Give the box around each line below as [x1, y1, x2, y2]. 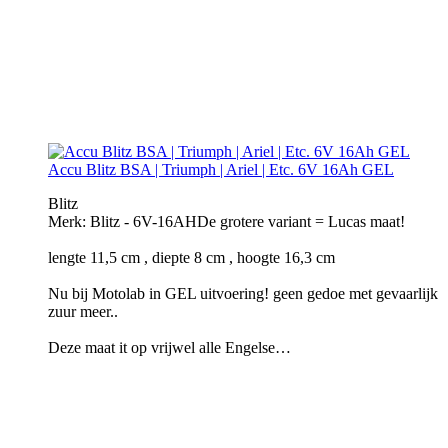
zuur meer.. [48, 303, 118, 321]
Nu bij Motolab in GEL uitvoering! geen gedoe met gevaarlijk [48, 285, 438, 303]
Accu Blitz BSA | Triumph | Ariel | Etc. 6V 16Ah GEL [48, 161, 394, 179]
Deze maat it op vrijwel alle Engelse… [48, 339, 291, 357]
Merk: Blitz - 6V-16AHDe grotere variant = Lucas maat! [48, 213, 405, 231]
